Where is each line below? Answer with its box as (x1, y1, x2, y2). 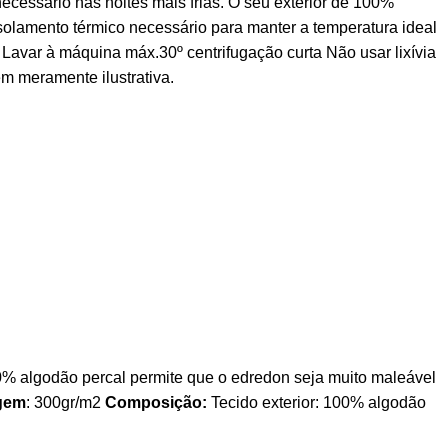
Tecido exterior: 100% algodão (207, 394, 426, 411)
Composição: (105, 394, 207, 411)
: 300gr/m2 (26, 394, 105, 411)
